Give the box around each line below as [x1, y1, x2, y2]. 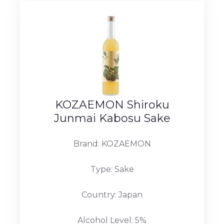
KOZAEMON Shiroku [54, 97, 169, 111]
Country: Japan [81, 189, 142, 199]
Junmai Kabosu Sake [53, 111, 170, 125]
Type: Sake [90, 164, 134, 174]
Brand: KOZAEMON [73, 138, 151, 148]
